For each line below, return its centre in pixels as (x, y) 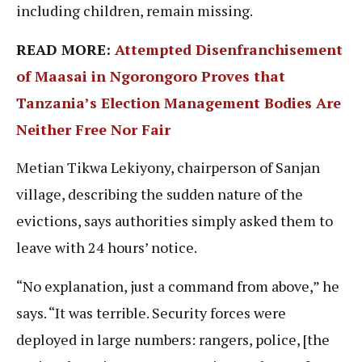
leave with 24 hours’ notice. (108, 248)
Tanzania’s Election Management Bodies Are (179, 102)
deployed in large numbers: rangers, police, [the (173, 339)
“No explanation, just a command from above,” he (178, 286)
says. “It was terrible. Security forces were (151, 312)
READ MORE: (65, 49)
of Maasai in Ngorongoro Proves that (151, 76)
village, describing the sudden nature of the (160, 194)
